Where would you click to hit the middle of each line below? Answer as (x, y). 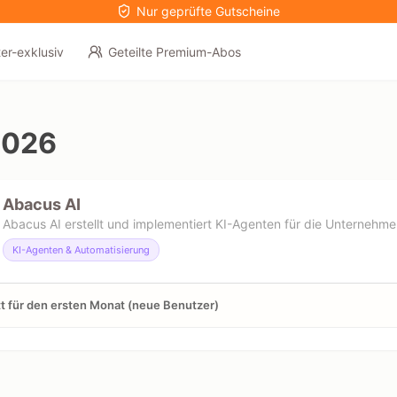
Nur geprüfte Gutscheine (209, 11)
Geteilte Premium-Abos (174, 52)
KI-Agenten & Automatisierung (81, 250)
